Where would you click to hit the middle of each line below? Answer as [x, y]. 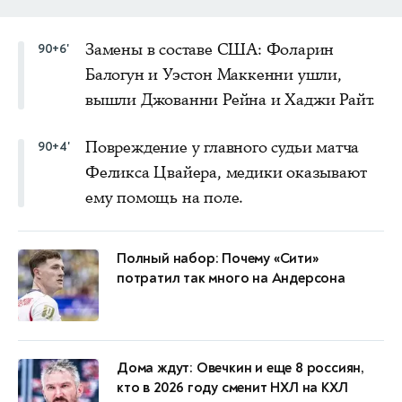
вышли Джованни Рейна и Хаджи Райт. [231, 99]
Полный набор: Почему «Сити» [218, 258]
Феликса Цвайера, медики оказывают [226, 172]
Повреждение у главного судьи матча [223, 147]
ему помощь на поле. [165, 197]
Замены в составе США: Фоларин [210, 49]
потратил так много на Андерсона [231, 278]
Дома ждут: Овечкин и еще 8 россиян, [241, 367]
